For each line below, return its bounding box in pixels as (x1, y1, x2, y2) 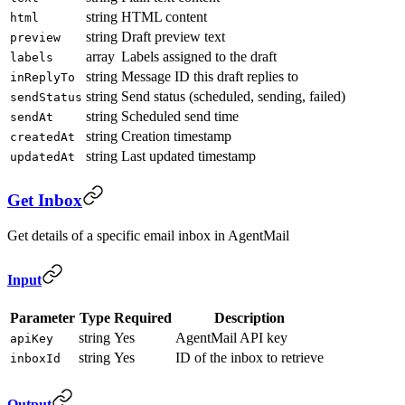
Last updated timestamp (121, 148, 256, 165)
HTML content (121, 9, 207, 25)
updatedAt (10, 150, 75, 165)
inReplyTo (10, 71, 75, 85)
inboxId (10, 352, 61, 366)
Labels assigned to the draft (121, 49, 277, 65)
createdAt (10, 130, 75, 145)
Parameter (10, 310, 75, 326)
